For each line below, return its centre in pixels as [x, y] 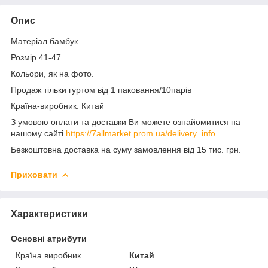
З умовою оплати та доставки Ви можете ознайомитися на [126, 122]
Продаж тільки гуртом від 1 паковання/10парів [101, 89]
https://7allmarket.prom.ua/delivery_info [141, 133]
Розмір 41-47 [36, 57]
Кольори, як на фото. [52, 73]
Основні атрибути [49, 238]
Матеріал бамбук [45, 41]
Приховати [34, 174]
